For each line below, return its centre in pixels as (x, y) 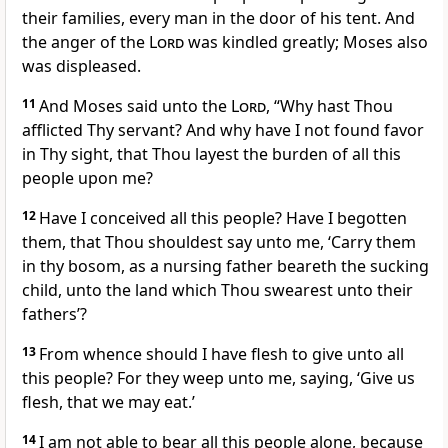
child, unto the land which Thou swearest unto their (217, 290)
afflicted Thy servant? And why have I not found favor (223, 130)
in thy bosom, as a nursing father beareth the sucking (225, 266)
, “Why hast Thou (329, 106)
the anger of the (85, 42)
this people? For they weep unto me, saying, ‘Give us (218, 378)
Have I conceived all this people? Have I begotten (223, 218)
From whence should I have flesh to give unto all (221, 354)
